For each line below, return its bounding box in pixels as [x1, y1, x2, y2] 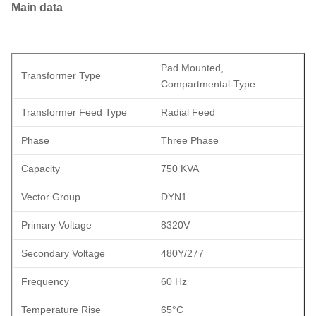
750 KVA [161, 162, 199, 174]
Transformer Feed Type [21, 106, 127, 118]
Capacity [21, 162, 60, 174]
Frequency [21, 275, 69, 287]
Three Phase [161, 134, 219, 146]
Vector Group [21, 190, 80, 202]
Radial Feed [161, 106, 215, 118]
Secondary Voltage [21, 247, 105, 259]
